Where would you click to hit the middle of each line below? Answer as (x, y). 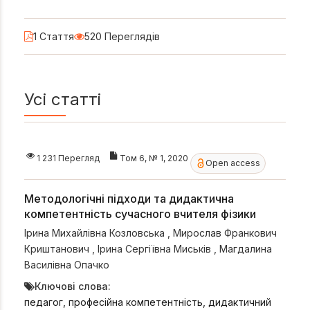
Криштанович (58, 249)
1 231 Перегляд (68, 158)
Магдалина (246, 249)
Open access (233, 163)
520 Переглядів (122, 36)
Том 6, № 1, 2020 (154, 158)
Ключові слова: (73, 286)
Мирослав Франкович (225, 233)
